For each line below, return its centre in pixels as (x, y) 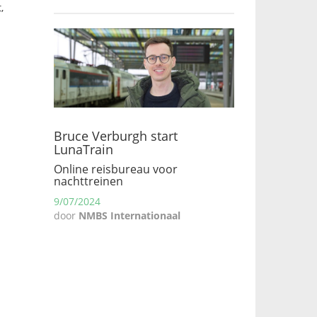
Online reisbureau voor (116, 169)
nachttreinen (88, 181)
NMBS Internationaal (129, 215)
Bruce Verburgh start (116, 136)
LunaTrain (83, 149)
